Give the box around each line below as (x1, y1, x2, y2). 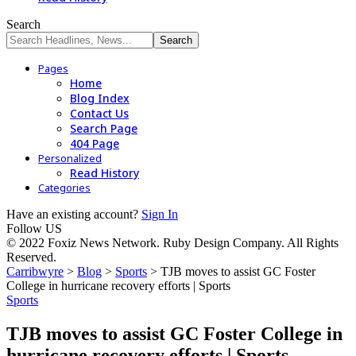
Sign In (141, 207, 178, 221)
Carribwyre (6, 265, 64, 278)
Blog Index (70, 91, 130, 106)
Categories (38, 180, 91, 195)
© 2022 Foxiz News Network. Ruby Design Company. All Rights (6, 236, 339, 250)
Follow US (6, 222, 62, 235)
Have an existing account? (6, 207, 138, 221)
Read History (70, 165, 139, 180)
